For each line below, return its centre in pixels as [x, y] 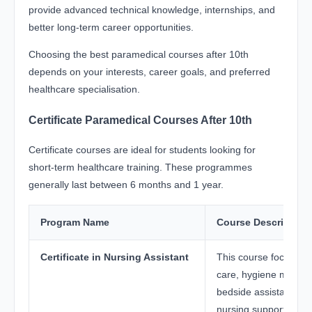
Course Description [263, 223]
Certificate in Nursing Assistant [115, 257]
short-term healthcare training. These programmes [140, 167]
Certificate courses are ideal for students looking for [142, 150]
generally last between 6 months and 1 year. [126, 185]
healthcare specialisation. [84, 89]
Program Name [75, 223]
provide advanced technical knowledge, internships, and [152, 9]
